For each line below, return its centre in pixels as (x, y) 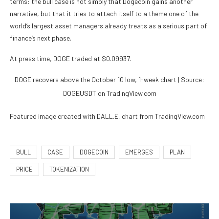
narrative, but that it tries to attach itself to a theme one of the (104, 14)
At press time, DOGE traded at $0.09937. (70, 59)
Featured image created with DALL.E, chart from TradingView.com (107, 116)
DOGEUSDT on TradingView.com (109, 93)
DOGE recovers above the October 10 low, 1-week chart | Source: (109, 80)
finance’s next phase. (41, 38)
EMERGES (139, 152)
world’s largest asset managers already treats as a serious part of (108, 26)
